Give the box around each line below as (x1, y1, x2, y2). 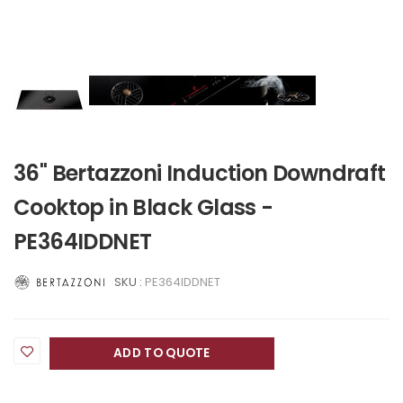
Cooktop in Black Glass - (13, 193, 273, 222)
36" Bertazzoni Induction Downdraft (13, 158, 386, 188)
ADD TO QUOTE (113, 345, 210, 363)
